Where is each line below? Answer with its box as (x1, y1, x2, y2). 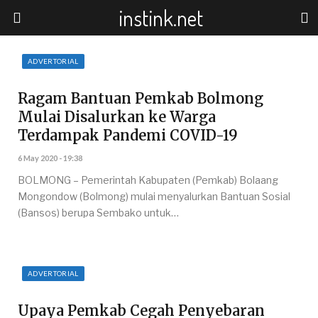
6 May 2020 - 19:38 (18, 153, 82, 163)
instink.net (119, 4, 203, 31)
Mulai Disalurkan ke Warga (18, 108, 216, 126)
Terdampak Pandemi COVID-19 (18, 126, 238, 144)
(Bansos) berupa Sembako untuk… (18, 207, 179, 219)
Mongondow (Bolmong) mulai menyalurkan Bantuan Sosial (18, 190, 290, 202)
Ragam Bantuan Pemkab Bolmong (18, 89, 263, 107)
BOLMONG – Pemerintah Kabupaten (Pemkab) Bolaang (18, 174, 278, 186)
